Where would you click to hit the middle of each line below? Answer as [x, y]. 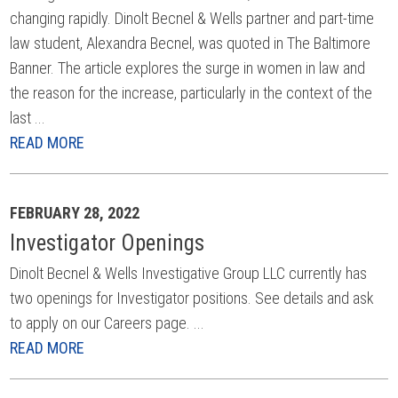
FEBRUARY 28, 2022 [75, 213]
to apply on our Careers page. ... [107, 323]
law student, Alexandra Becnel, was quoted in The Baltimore [191, 43]
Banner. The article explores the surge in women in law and [188, 68]
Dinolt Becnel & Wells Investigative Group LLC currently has [189, 273]
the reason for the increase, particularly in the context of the [191, 93]
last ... [28, 118]
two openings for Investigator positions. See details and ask [192, 298]
